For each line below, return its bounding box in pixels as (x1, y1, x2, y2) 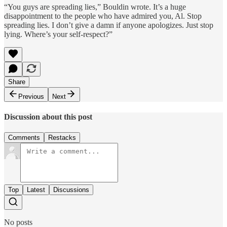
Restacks (48, 134, 76, 142)
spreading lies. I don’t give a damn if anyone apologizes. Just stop (4, 20, 213, 29)
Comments (8, 134, 40, 142)
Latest (27, 186, 45, 194)
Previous (18, 92, 44, 100)
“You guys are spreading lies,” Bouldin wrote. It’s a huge (4, 2, 186, 11)
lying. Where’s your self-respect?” (4, 29, 112, 39)
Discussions (53, 186, 89, 194)
